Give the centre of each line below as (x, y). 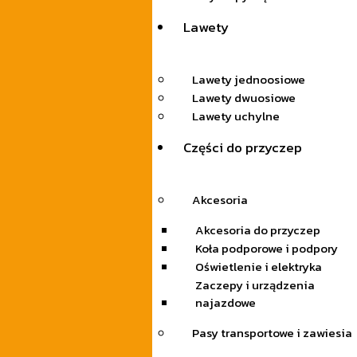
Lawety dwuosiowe (243, 98)
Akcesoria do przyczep (257, 230)
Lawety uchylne (235, 116)
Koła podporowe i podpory (266, 249)
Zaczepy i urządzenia (255, 285)
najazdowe (225, 303)
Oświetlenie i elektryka (258, 267)
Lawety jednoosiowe (248, 80)
